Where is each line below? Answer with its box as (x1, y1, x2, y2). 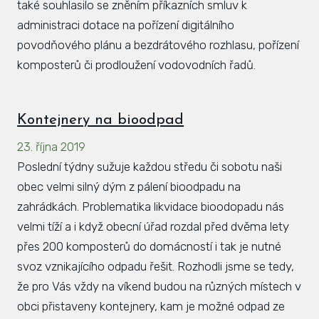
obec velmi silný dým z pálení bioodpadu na (17, 179, 241, 194)
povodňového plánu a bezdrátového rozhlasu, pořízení (17, 37, 300, 52)
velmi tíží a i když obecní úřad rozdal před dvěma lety (17, 219, 290, 234)
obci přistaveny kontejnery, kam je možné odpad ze (17, 299, 286, 314)
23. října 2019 (17, 140, 86, 155)
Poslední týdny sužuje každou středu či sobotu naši (17, 159, 283, 174)
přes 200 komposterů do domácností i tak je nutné (17, 239, 282, 254)
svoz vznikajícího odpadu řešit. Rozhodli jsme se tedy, (17, 259, 295, 274)
